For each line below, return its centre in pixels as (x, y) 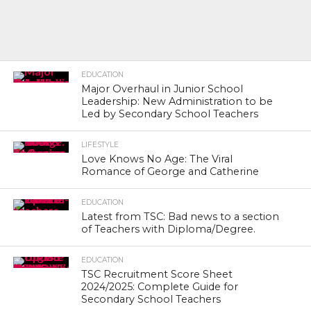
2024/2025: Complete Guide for (160, 287)
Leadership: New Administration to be (177, 101)
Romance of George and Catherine (170, 171)
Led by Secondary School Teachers (170, 114)
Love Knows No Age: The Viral (157, 159)
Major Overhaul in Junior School (162, 89)
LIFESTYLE (100, 145)
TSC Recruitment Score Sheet (157, 274)
